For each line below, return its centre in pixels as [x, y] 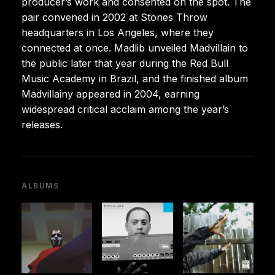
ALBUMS [41, 185]
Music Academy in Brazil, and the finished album [135, 78]
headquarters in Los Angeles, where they [118, 32]
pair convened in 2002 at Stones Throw [114, 17]
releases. [42, 124]
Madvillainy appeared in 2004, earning [110, 94]
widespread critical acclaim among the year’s [125, 109]
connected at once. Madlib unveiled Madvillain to [135, 48]
